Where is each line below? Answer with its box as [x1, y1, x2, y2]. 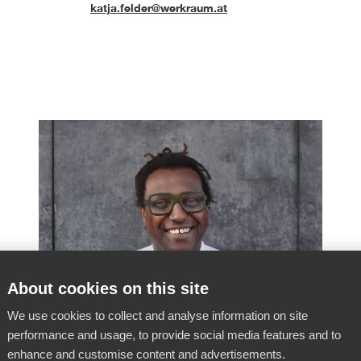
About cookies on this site [7, 280, 209, 297]
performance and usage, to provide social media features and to [7, 328, 341, 342]
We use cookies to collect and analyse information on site [7, 309, 308, 322]
